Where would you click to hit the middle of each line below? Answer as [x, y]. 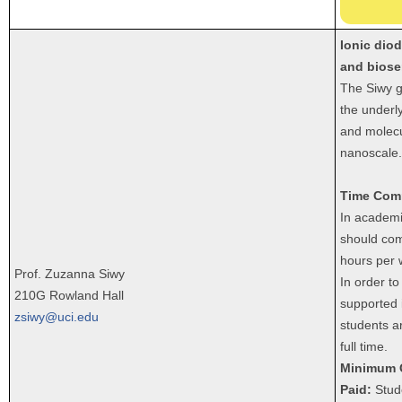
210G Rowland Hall [69, 295]
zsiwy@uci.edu [57, 316]
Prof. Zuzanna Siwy [70, 273]
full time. [364, 346]
